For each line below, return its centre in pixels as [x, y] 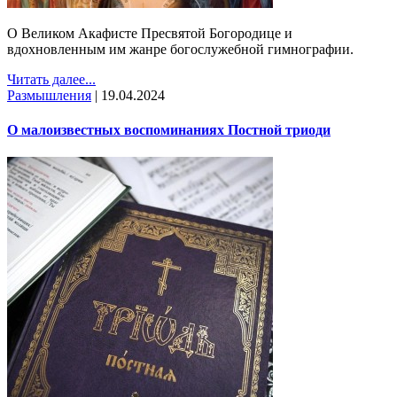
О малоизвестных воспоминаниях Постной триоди [169, 130]
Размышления [49, 95]
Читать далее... [51, 79]
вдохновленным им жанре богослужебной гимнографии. [180, 49]
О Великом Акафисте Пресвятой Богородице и [150, 33]
